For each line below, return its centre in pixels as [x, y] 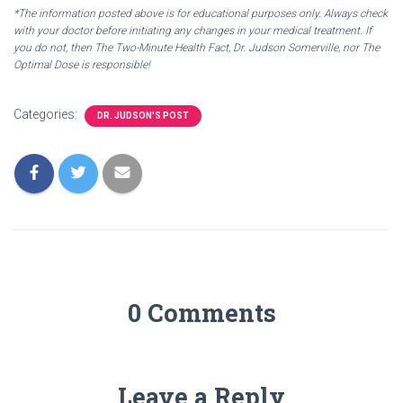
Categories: [47, 114]
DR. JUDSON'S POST [143, 116]
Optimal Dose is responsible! [82, 65]
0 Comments [201, 313]
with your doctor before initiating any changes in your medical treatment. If [193, 31]
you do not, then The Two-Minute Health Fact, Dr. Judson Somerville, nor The [197, 48]
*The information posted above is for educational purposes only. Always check [201, 13]
